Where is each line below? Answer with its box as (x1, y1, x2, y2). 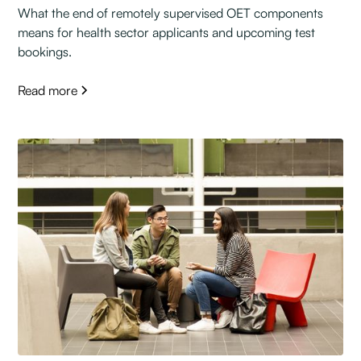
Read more (18, 82, 78, 99)
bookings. (18, 44, 73, 60)
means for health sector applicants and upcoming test (18, 24, 316, 41)
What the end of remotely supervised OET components (18, 5, 324, 22)
